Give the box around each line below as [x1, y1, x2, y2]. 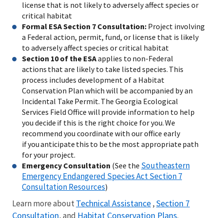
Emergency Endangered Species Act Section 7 [22, 170, 182, 182]
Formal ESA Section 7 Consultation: [22, 21, 148, 31]
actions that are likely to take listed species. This [22, 64, 183, 74]
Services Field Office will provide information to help [22, 107, 195, 117]
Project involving [148, 21, 205, 31]
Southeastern [141, 160, 190, 171]
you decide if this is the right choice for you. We [22, 117, 175, 127]
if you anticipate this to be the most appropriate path [22, 139, 199, 149]
